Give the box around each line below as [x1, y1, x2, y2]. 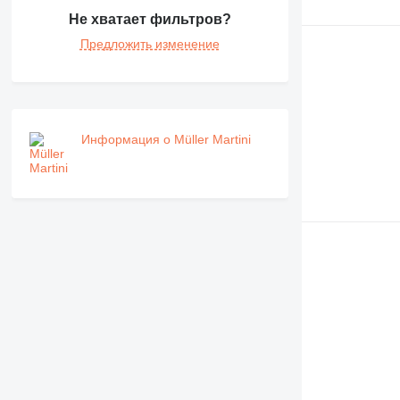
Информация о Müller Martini [80, 132, 251, 147]
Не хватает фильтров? [68, 12, 231, 28]
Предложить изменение [79, 37, 220, 52]
